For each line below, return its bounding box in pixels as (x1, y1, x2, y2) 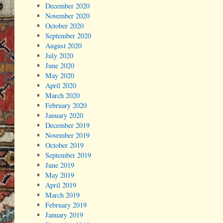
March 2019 (45, 190, 80, 200)
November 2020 (45, 11, 90, 21)
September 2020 (45, 31, 92, 41)
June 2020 (45, 61, 75, 71)
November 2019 (45, 130, 90, 140)
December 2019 (45, 120, 90, 130)
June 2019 (45, 160, 75, 170)
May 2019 (45, 170, 75, 180)
